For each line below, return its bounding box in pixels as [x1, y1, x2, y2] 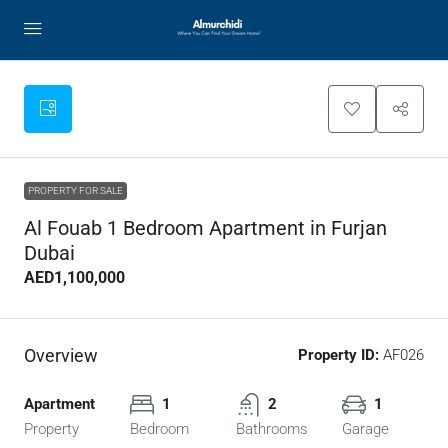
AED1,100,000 [24, 268, 125, 287]
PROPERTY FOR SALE [28, 185, 123, 196]
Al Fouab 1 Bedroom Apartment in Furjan [24, 216, 387, 240]
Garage [342, 420, 389, 438]
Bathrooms [236, 420, 308, 438]
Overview [24, 345, 98, 366]
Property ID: [298, 346, 379, 364]
